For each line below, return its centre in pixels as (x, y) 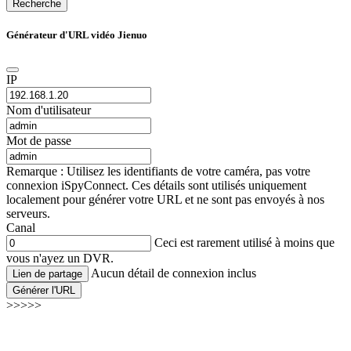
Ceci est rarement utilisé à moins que (243, 243)
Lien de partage (47, 274)
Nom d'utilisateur (49, 110)
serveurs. (28, 214)
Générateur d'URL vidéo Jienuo (77, 34)
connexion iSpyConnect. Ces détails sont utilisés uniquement (156, 186)
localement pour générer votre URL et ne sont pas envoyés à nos (165, 200)
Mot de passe (39, 141)
